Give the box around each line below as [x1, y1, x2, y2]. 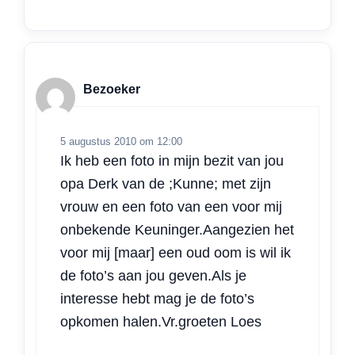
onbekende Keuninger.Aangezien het [60, 222, 294, 239]
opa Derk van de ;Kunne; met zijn [60, 176, 271, 193]
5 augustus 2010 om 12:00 [60, 136, 182, 148]
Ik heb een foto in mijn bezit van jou [60, 153, 284, 170]
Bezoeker [83, 82, 140, 96]
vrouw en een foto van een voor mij [60, 199, 282, 216]
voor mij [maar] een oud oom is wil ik [60, 245, 291, 261]
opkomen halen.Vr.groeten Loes [60, 314, 261, 330]
